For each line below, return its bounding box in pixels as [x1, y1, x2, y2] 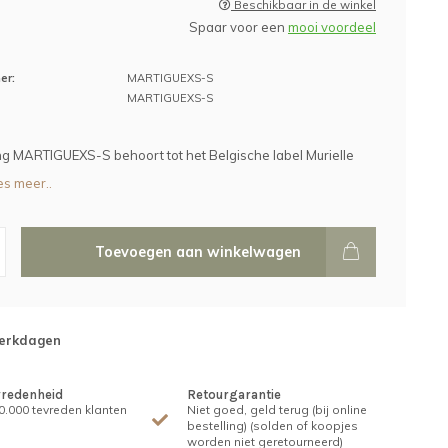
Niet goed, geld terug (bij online [187, 402, 368, 417]
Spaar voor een [189, 19, 288, 35]
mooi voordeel [288, 19, 376, 35]
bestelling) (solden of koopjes [187, 418, 359, 433]
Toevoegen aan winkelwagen [95, 243, 302, 261]
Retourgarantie [187, 387, 282, 402]
